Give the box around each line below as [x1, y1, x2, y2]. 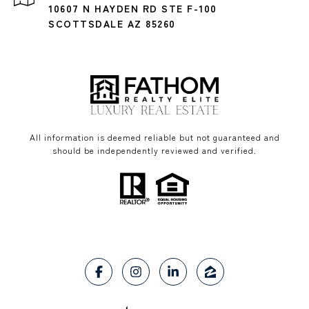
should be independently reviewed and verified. [52, 144, 257, 156]
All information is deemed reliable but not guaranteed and [29, 131, 280, 143]
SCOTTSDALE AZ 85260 [48, 17, 176, 30]
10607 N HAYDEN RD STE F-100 [48, 1, 217, 15]
